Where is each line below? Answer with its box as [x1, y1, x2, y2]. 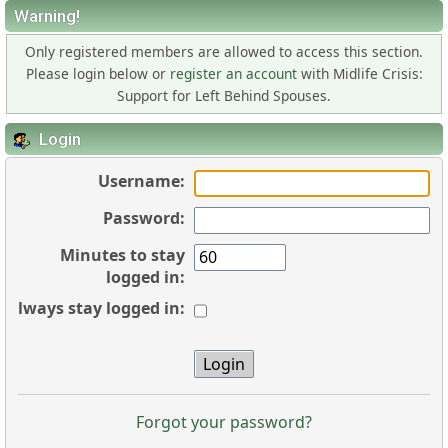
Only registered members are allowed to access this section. [25, 41, 423, 61]
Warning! [14, 5, 80, 26]
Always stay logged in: [7, 297, 186, 320]
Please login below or [25, 63, 170, 83]
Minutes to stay [60, 243, 186, 266]
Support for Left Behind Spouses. [117, 85, 331, 105]
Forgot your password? [136, 410, 312, 433]
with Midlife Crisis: [296, 63, 423, 83]
